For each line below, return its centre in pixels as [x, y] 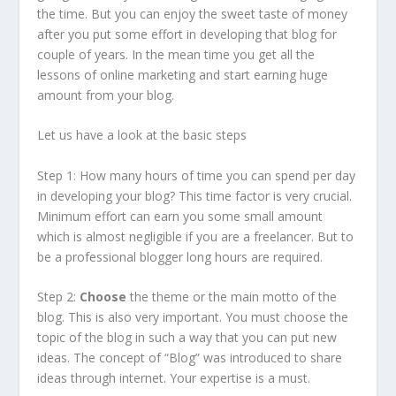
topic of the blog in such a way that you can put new [187, 338]
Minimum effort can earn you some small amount [180, 216]
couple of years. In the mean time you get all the [176, 54]
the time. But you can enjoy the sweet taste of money [193, 14]
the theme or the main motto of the [232, 297]
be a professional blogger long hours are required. [180, 256]
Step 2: [59, 297]
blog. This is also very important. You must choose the [193, 317]
